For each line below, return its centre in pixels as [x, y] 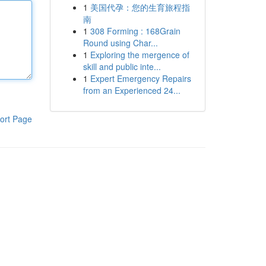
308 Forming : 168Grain [135, 31]
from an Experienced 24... [132, 90]
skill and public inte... [122, 66]
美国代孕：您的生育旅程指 [140, 7]
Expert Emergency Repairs [140, 78]
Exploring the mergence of [140, 55]
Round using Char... [120, 43]
